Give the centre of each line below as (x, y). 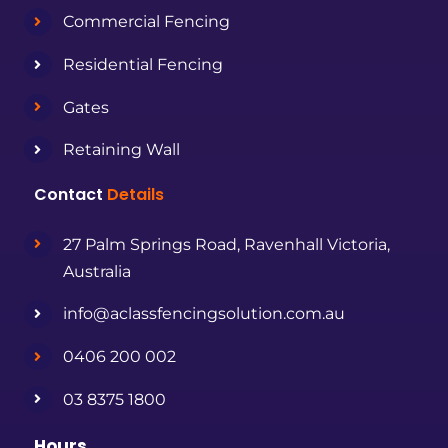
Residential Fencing (142, 65)
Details (136, 194)
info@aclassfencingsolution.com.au (203, 314)
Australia (96, 271)
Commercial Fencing (146, 22)
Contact (71, 194)
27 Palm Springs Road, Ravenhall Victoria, (226, 244)
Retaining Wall (121, 150)
